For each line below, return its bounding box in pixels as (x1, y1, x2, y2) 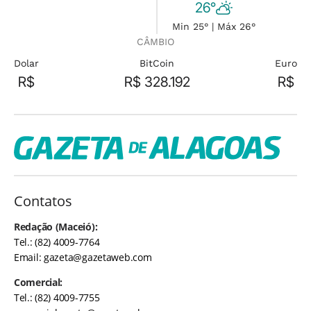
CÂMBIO (137, 36, 174, 47)
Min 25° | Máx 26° (172, 21, 255, 32)
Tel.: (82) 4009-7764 (14, 235, 100, 249)
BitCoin (140, 58, 174, 69)
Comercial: (14, 275, 63, 289)
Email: (14, 250, 44, 264)
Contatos (14, 191, 72, 210)
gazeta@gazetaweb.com (44, 250, 152, 264)
